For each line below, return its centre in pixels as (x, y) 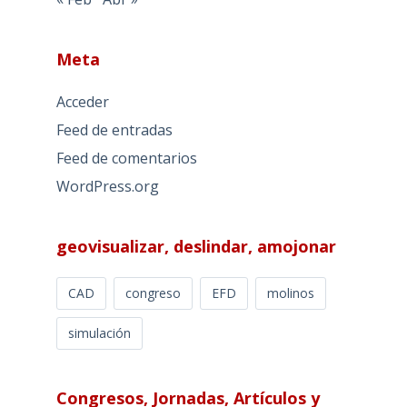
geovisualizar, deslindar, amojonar (196, 246)
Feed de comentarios (126, 158)
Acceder (82, 102)
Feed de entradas (114, 130)
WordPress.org (107, 186)
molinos (290, 293)
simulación (99, 333)
